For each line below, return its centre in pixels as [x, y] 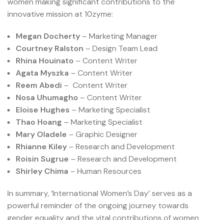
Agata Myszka [42, 73]
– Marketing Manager [119, 36]
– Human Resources [106, 171]
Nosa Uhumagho [48, 98]
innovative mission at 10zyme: [60, 14]
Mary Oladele [42, 135]
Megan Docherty [48, 36]
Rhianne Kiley [42, 147]
